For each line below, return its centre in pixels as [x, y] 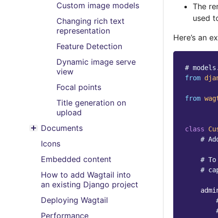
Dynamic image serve [96, 62]
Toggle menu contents [69, 133]
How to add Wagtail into [86, 175]
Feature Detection [89, 46]
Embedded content [76, 159]
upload [69, 112]
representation [83, 31]
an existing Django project [90, 184]
